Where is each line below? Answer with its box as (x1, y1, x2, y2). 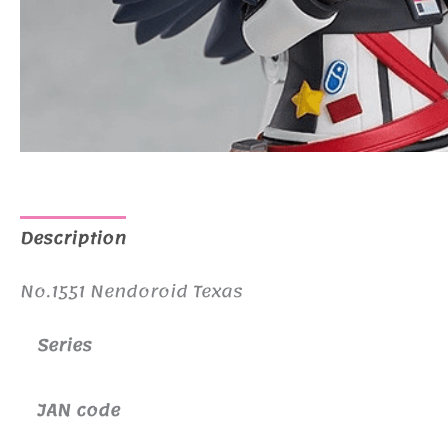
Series (37, 328, 97, 361)
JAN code (37, 393, 145, 426)
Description (20, 221, 126, 254)
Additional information (147, 221, 360, 254)
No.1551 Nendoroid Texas (20, 274, 243, 307)
